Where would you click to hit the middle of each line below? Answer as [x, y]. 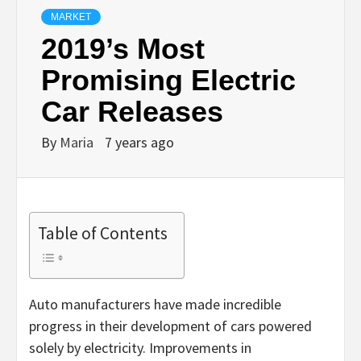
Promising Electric [168, 80]
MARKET [71, 17]
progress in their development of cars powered [170, 326]
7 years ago [139, 142]
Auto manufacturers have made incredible [155, 304]
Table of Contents [103, 233]
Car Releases [132, 111]
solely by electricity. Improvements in [140, 347]
